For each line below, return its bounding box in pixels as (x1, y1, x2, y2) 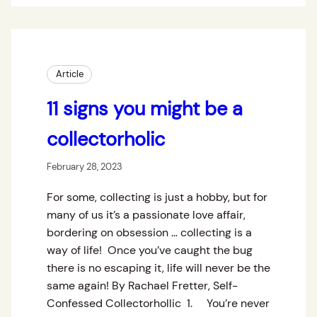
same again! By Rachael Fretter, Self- (47, 278, 238, 294)
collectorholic (47, 127, 165, 152)
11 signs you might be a (47, 96, 243, 122)
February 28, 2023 (47, 161, 122, 173)
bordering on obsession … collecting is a (47, 225, 252, 241)
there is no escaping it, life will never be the (47, 260, 270, 276)
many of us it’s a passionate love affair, (47, 207, 246, 223)
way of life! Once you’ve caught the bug (47, 243, 253, 258)
